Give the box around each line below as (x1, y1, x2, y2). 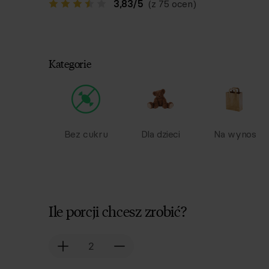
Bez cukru (64, 128, 108, 140)
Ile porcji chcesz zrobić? (49, 201, 187, 220)
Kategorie (49, 56, 91, 71)
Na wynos (213, 128, 256, 140)
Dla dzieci (141, 128, 180, 140)
